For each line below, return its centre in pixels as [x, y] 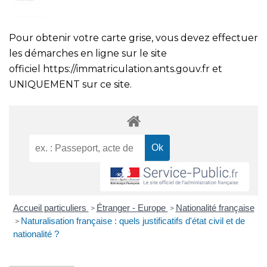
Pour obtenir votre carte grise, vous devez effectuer [133, 38]
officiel [26, 69]
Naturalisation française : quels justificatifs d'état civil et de [133, 221]
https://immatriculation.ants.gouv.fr [126, 69]
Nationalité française [215, 208]
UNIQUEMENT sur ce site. [70, 84]
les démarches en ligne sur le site [88, 53]
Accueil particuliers [51, 208]
